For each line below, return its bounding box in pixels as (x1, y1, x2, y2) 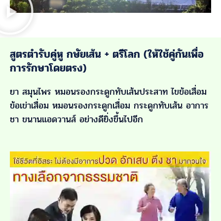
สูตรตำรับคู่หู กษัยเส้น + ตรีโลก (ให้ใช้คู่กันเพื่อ (10, 46, 204, 63)
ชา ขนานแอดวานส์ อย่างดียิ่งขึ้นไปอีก (10, 112, 143, 127)
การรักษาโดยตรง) (10, 60, 86, 77)
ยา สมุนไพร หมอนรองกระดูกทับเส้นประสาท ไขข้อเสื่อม (10, 84, 207, 100)
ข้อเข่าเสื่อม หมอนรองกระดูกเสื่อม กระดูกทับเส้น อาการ (10, 98, 209, 113)
